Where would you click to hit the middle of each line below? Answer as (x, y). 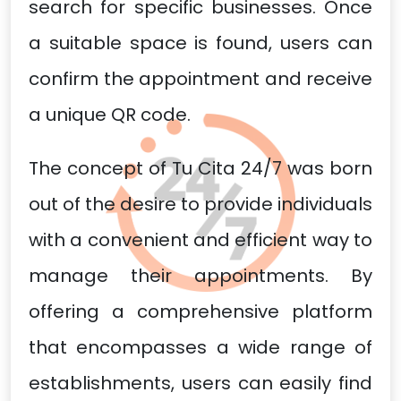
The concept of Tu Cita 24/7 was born (200, 168)
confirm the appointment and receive (200, 79)
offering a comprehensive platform (200, 311)
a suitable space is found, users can (200, 43)
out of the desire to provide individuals (200, 204)
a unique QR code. (110, 115)
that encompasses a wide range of (200, 347)
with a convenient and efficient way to (200, 240)
